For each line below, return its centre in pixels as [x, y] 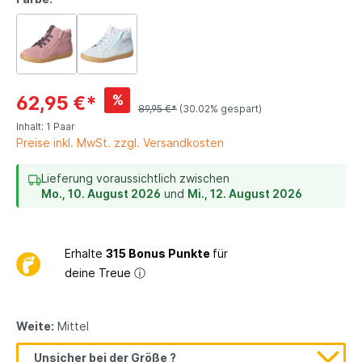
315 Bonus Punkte [159, 253]
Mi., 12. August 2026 [245, 193]
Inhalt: [31, 126]
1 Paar [61, 126]
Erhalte [85, 253]
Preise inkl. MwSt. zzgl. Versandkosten [120, 142]
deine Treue [99, 272]
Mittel [72, 326]
